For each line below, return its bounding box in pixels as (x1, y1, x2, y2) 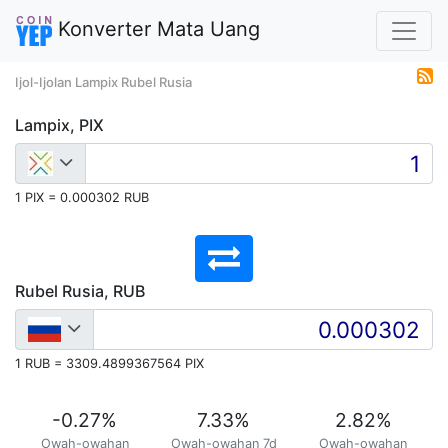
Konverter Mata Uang (52, 17, 260, 42)
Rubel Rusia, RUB (15, 281, 145, 301)
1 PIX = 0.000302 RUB (15, 190, 149, 205)
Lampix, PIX (15, 115, 104, 135)
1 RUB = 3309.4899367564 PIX (15, 356, 204, 371)
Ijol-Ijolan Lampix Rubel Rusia (15, 74, 192, 90)
